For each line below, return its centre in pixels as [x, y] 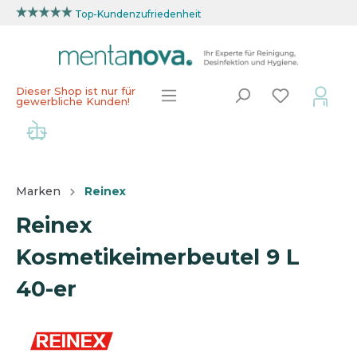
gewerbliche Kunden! [73, 102]
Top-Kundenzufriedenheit [138, 14]
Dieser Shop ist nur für [76, 91]
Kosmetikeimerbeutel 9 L [158, 257]
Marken [38, 192]
